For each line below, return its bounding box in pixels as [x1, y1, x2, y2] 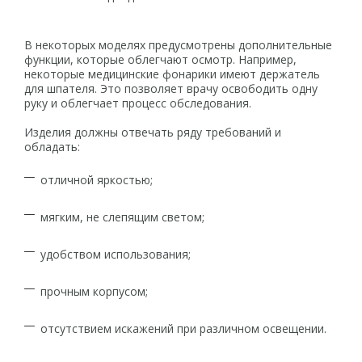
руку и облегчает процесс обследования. [24, 95, 251, 111]
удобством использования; [40, 246, 191, 262]
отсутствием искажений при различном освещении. [40, 321, 326, 336]
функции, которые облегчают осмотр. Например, [24, 52, 297, 67]
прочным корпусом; [40, 284, 148, 299]
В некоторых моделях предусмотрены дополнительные [24, 37, 332, 53]
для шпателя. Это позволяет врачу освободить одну [24, 81, 318, 96]
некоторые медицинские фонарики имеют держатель [24, 66, 320, 82]
